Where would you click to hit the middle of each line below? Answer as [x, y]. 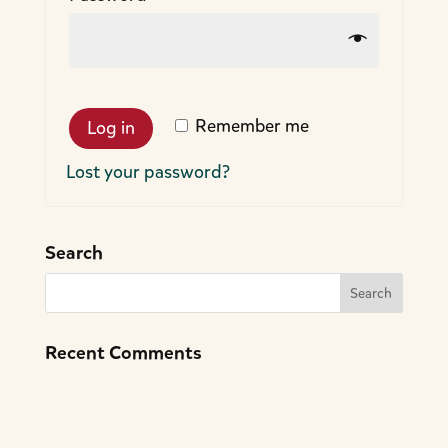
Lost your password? [147, 171]
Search [73, 252]
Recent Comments [123, 352]
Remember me [251, 126]
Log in [110, 128]
